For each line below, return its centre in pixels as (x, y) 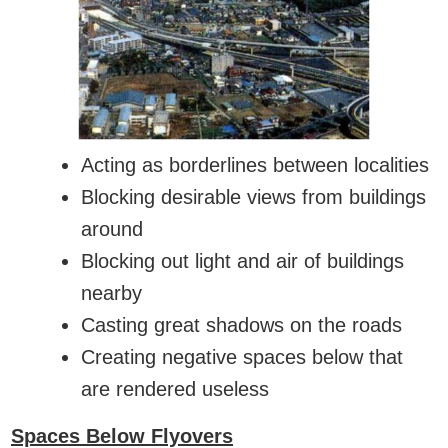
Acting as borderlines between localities (255, 165)
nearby (111, 293)
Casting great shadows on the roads (241, 325)
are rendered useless (175, 389)
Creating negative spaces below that (242, 357)
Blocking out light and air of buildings (242, 261)
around (112, 229)
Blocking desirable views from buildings (253, 197)
